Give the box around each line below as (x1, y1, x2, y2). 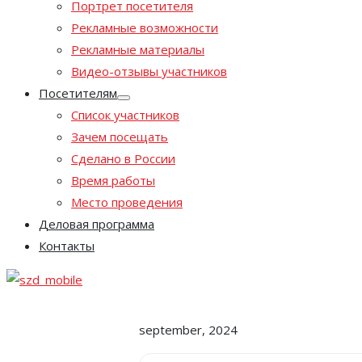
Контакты (39, 238, 95, 254)
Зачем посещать (71, 128, 168, 145)
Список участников (71, 107, 179, 123)
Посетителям (39, 85, 117, 101)
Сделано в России (71, 150, 175, 166)
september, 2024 (139, 322, 238, 338)
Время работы (71, 172, 155, 188)
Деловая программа (39, 216, 154, 232)
